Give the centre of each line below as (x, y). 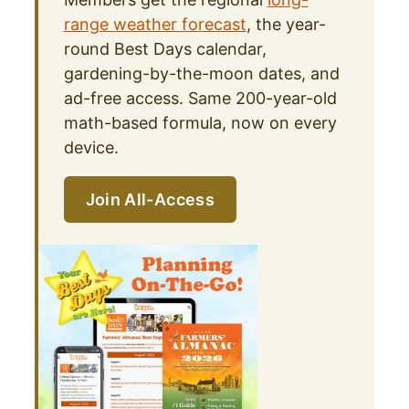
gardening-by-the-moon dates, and (201, 74)
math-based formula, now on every (200, 123)
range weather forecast (155, 25)
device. (91, 148)
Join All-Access (150, 200)
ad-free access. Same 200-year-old (200, 99)
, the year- (286, 25)
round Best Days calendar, (165, 49)
